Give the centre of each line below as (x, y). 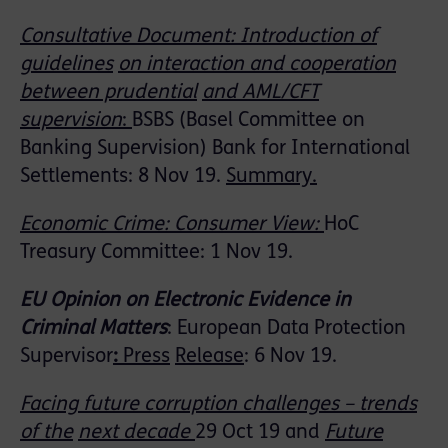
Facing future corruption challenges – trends (218, 405)
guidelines (66, 65)
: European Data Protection (286, 329)
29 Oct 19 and (260, 433)
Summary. (271, 177)
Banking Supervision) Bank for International (215, 149)
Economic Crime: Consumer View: (169, 225)
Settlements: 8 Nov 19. (123, 177)
